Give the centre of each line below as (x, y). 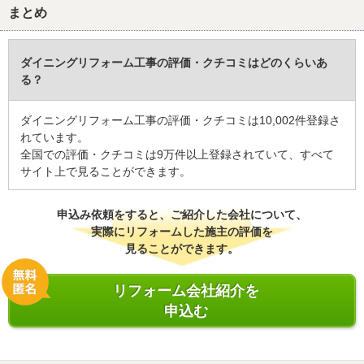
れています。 (54, 138)
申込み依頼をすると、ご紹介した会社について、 (182, 215)
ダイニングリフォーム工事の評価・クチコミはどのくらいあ (174, 63)
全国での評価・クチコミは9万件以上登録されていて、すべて (177, 155)
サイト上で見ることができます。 (106, 172)
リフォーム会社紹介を (186, 291)
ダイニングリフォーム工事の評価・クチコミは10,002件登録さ (180, 121)
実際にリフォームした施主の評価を (182, 232)
